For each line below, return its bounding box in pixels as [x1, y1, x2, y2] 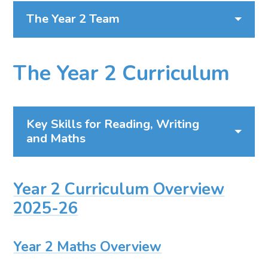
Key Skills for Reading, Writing [26, 115, 199, 132]
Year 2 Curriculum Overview [13, 178, 225, 201]
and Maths [26, 130, 86, 147]
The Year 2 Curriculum [13, 59, 230, 87]
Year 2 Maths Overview [13, 237, 162, 257]
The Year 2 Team [26, 11, 120, 28]
